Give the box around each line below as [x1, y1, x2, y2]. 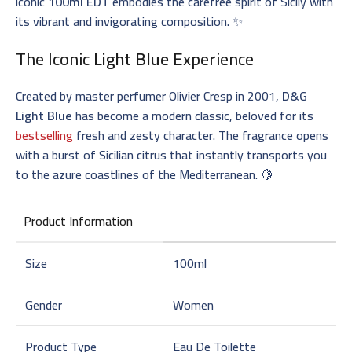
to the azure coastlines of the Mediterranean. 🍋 [16, 162, 273, 186]
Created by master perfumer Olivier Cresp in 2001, [16, 83, 282, 108]
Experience [169, 42, 254, 75]
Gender [25, 292, 62, 317]
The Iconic [16, 42, 93, 75]
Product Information [24, 208, 133, 233]
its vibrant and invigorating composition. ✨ [16, 9, 243, 33]
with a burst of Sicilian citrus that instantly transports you [16, 142, 327, 167]
